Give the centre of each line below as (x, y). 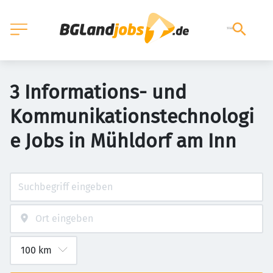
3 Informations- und (98, 92)
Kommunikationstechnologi (132, 116)
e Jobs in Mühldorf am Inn (123, 141)
